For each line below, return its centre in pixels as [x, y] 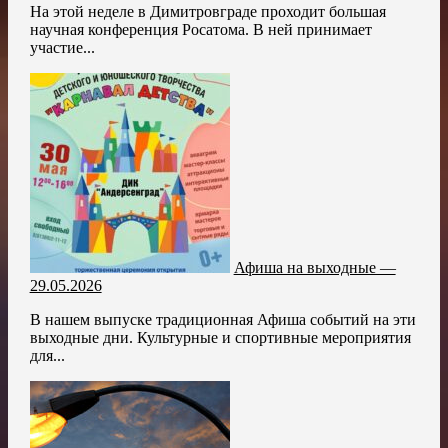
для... [47, 356]
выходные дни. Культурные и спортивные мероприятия [220, 338]
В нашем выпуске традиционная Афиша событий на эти [222, 320]
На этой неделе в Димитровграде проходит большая [207, 12]
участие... [62, 48]
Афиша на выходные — [314, 268]
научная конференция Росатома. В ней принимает [200, 30]
